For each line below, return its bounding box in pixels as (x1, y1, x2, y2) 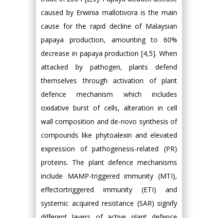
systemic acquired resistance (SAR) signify (41, 199, 177, 208)
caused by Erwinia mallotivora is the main (41, 8, 177, 17)
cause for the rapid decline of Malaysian (41, 21, 177, 31)
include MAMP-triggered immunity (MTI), (41, 171, 177, 181)
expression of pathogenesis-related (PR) (41, 144, 177, 153)
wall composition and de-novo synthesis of (41, 117, 177, 126)
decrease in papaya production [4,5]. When (41, 49, 177, 58)
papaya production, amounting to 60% (41, 35, 177, 44)
